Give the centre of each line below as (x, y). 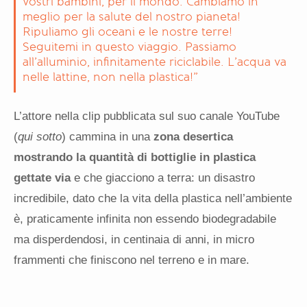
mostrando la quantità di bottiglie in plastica (135, 158)
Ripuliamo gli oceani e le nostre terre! (127, 32)
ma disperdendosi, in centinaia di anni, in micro (134, 240)
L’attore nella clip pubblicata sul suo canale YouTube (147, 116)
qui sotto (40, 137)
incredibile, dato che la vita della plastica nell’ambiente (153, 199)
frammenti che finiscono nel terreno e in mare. (132, 260)
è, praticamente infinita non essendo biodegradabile (145, 219)
